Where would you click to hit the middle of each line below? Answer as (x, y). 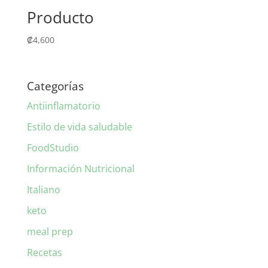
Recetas (44, 253)
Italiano (43, 190)
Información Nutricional (80, 169)
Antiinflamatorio (63, 106)
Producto (60, 17)
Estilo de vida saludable (79, 127)
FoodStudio (53, 148)
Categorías (55, 86)
